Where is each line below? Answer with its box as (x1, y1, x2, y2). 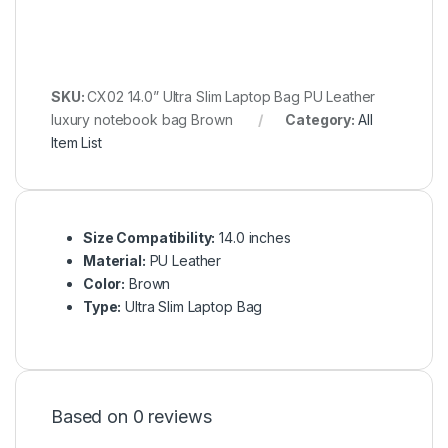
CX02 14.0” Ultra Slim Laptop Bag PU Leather (87, 87, 376, 105)
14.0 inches (215, 228, 291, 246)
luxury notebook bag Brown (51, 110, 233, 128)
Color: (83, 274, 126, 292)
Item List (51, 133, 102, 151)
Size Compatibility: (83, 228, 216, 246)
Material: (83, 251, 146, 269)
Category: (285, 110, 358, 128)
